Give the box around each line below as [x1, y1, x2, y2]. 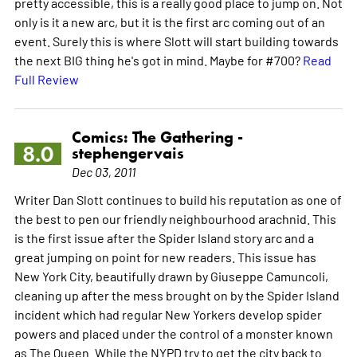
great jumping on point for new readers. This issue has [14, 249, 316, 265]
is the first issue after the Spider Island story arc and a [14, 229, 314, 246]
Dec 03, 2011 [71, 163, 135, 180]
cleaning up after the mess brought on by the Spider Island [14, 287, 339, 304]
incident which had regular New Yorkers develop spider [14, 306, 322, 323]
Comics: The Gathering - [71, 127, 243, 147]
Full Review [14, 71, 79, 88]
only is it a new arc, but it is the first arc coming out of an [14, 14, 325, 30]
